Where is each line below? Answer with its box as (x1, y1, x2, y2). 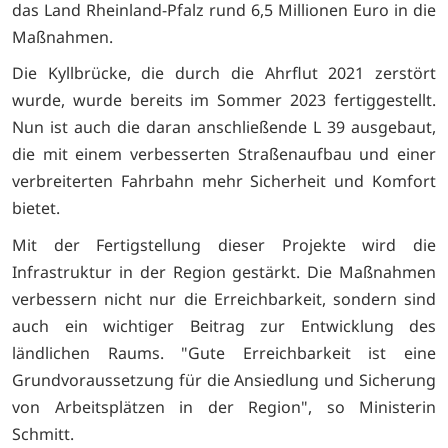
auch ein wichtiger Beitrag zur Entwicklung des (12, 314, 436, 337)
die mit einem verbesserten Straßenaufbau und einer (12, 143, 436, 166)
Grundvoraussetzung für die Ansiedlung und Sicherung (12, 368, 436, 391)
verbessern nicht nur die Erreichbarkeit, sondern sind (12, 287, 436, 310)
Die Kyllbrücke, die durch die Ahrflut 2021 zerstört (12, 62, 436, 85)
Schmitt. (12, 422, 74, 445)
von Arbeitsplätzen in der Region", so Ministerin (12, 395, 436, 418)
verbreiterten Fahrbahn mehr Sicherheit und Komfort (12, 170, 436, 193)
